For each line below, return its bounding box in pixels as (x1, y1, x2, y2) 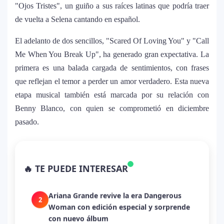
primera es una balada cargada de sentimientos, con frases (15, 63, 209, 72)
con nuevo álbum (48, 213, 108, 223)
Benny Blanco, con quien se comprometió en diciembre (15, 104, 209, 113)
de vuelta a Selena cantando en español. (15, 15, 140, 24)
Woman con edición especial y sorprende (48, 201, 190, 211)
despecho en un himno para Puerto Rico (48, 162, 187, 172)
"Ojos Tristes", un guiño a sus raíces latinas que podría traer (15, 1, 209, 10)
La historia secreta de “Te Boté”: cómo (48, 139, 179, 149)
